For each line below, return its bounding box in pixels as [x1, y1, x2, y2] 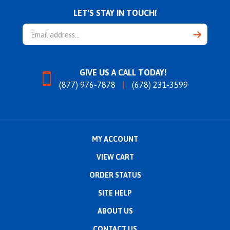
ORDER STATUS [89, 184, 141, 193]
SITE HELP [98, 202, 132, 211]
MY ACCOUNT [92, 148, 138, 157]
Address [114, 49, 144, 59]
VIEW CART [96, 166, 134, 175]
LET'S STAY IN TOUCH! [73, 22, 157, 31]
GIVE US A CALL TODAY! [80, 82, 167, 91]
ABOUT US [97, 220, 133, 229]
